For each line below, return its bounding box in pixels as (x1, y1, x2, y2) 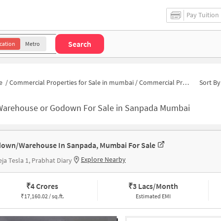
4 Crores (31, 181, 59, 191)
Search (68, 38, 91, 49)
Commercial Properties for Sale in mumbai (9, 77, 134, 87)
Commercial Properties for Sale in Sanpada (139, 77, 183, 87)
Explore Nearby (81, 155, 126, 164)
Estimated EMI (135, 192, 171, 200)
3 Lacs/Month (132, 181, 178, 191)
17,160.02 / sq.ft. (24, 192, 64, 200)
